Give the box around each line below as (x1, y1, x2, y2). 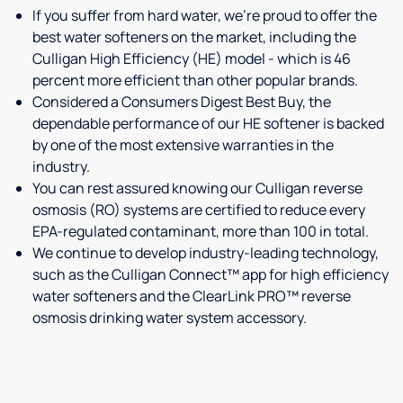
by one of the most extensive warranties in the (32, 135, 334, 156)
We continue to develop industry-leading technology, (32, 243, 379, 264)
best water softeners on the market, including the (32, 27, 356, 48)
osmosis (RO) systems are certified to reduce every (32, 200, 365, 220)
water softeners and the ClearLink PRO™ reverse (32, 286, 351, 307)
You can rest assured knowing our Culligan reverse (32, 178, 363, 199)
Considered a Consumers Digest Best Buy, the (32, 92, 331, 112)
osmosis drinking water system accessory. (32, 308, 307, 328)
